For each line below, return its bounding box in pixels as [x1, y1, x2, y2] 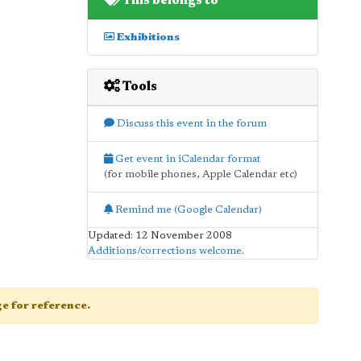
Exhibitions [114, 31, 180, 43]
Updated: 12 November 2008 [87, 230, 232, 241]
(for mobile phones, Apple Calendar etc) [103, 168, 297, 180]
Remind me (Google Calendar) [112, 204, 262, 215]
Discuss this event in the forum [114, 118, 267, 129]
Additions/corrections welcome [87, 245, 242, 256]
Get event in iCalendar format [112, 153, 261, 164]
